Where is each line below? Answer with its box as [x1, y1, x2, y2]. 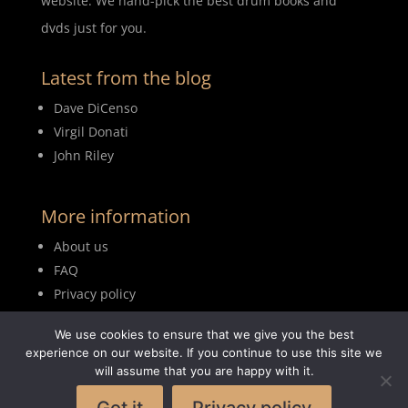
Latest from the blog [40, 65, 211, 90]
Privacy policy [53, 284, 136, 302]
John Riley [53, 146, 114, 164]
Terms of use [53, 308, 133, 326]
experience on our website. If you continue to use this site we [25, 345, 382, 360]
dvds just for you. [40, 18, 147, 36]
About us [53, 237, 108, 255]
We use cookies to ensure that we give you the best [54, 327, 354, 342]
